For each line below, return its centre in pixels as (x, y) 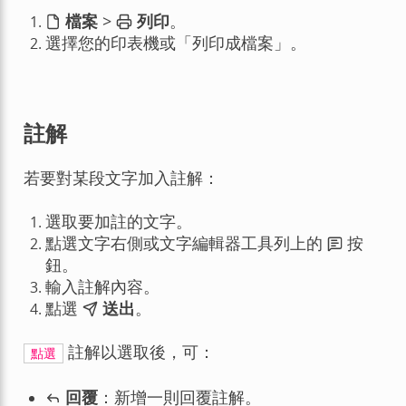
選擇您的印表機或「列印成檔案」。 (175, 43)
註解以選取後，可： (140, 352)
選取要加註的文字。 (118, 222)
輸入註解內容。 (102, 287)
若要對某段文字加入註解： (121, 178)
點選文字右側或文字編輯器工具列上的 (186, 243)
